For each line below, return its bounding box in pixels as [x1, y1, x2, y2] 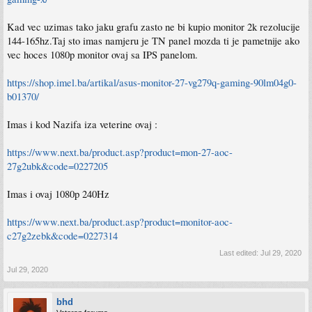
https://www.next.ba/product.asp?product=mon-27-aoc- [7, 146, 233, 159]
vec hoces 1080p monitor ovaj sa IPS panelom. [7, 48, 198, 61]
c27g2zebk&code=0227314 [7, 229, 118, 242]
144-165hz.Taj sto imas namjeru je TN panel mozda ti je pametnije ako [7, 34, 299, 47]
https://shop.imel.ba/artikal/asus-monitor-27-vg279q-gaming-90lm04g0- [7, 76, 297, 89]
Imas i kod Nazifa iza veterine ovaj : [7, 118, 157, 131]
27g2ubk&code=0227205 [7, 159, 108, 173]
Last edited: [219, 249, 260, 257]
